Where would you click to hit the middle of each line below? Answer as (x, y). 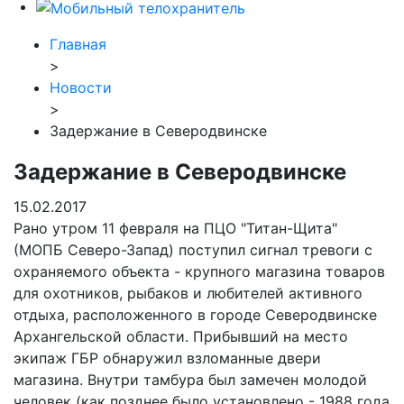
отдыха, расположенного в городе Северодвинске (195, 314)
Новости (81, 87)
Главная (78, 44)
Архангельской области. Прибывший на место (181, 336)
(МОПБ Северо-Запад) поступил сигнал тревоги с (193, 249)
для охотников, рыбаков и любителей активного (188, 293)
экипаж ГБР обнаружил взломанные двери (167, 358)
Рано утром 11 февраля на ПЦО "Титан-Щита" (175, 228)
